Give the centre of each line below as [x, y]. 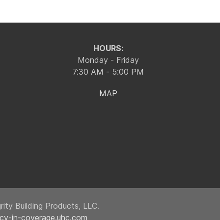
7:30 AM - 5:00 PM [108, 72]
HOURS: [108, 48]
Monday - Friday [108, 60]
